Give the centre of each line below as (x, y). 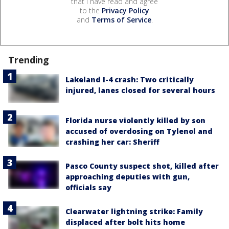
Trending (29, 60)
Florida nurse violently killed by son (135, 120)
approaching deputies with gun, (128, 176)
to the (91, 10)
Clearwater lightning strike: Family (134, 211)
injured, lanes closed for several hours (140, 90)
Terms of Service (121, 19)
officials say (88, 187)
